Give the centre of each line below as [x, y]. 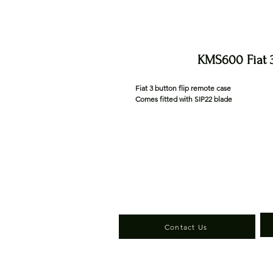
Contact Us [186, 227]
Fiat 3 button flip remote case [184, 88]
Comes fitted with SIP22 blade [185, 99]
